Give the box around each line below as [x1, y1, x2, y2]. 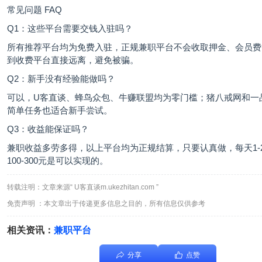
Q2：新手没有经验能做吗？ [7, 74, 115, 84]
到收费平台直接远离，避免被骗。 [7, 55, 139, 65]
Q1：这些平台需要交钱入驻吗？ [7, 23, 133, 34]
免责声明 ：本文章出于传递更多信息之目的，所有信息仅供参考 [7, 199, 205, 208]
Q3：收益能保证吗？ [7, 124, 89, 135]
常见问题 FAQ [7, 5, 62, 15]
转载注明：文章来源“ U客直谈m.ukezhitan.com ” [7, 183, 158, 192]
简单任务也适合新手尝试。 [7, 105, 112, 116]
